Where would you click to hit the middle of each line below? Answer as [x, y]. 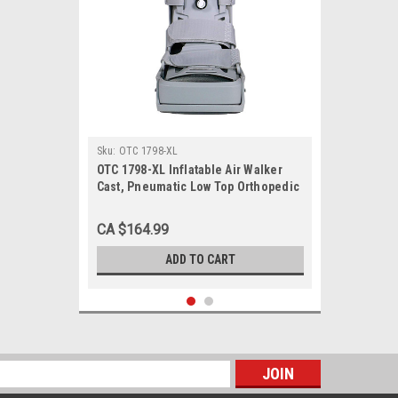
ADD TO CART [200, 259]
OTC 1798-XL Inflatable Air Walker [189, 170]
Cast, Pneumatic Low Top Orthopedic [198, 187]
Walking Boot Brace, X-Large [176, 203]
